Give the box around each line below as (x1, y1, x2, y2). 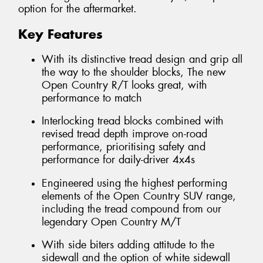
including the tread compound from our (42, 201, 221, 216)
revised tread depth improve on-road (42, 127, 207, 141)
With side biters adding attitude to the (42, 238, 214, 252)
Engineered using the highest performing (42, 176, 227, 190)
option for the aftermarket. (18, 2, 137, 16)
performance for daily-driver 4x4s (42, 153, 195, 167)
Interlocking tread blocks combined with (42, 114, 224, 129)
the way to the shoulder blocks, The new (42, 65, 226, 79)
